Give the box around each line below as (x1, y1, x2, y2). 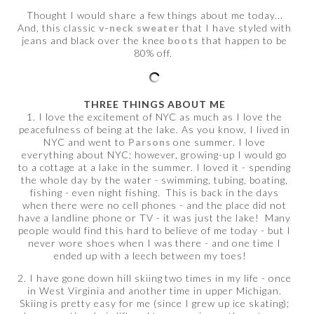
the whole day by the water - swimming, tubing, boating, (21, 173, 288, 186)
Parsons (128, 135, 171, 148)
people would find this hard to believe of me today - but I (18, 224, 291, 236)
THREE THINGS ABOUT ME (83, 97, 226, 110)
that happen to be (199, 34, 288, 46)
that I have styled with (179, 21, 292, 34)
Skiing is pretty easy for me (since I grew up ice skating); (19, 296, 290, 309)
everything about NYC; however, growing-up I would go (22, 148, 288, 161)
